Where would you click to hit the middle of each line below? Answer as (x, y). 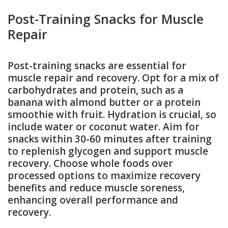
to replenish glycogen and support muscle (108, 151)
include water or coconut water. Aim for (104, 127)
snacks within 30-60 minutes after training (110, 139)
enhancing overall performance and (93, 200)
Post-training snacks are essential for (97, 66)
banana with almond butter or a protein (104, 103)
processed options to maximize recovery (104, 176)
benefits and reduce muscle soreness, (96, 188)
